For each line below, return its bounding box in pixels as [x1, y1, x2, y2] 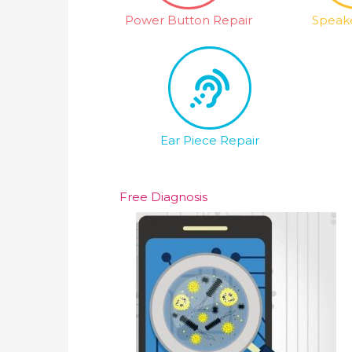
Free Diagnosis [119, 189, 207, 204]
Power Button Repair [125, 13, 252, 27]
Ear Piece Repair [160, 133, 259, 148]
